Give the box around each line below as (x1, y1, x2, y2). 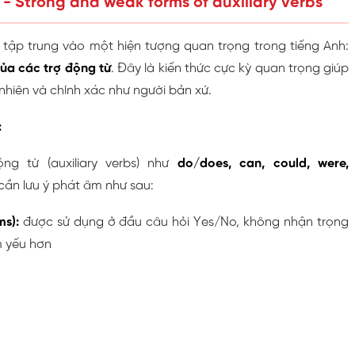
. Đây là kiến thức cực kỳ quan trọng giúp (110, 61, 349, 75)
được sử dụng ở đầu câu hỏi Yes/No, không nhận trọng (18, 215, 349, 229)
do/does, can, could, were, (177, 156, 349, 170)
